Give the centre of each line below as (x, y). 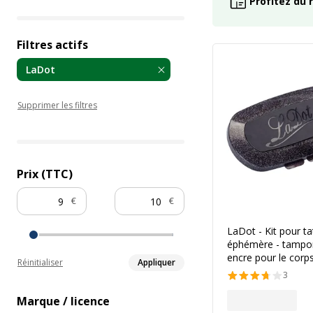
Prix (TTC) (45, 174)
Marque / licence (63, 301)
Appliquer (156, 262)
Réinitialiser (40, 262)
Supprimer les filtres (57, 105)
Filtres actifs (52, 45)
